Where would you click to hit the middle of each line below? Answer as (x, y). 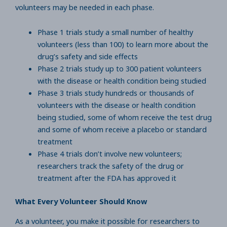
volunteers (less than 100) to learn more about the (123, 44)
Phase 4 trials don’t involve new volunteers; (109, 154)
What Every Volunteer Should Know (82, 201)
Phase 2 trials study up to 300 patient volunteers (119, 69)
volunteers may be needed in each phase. (87, 7)
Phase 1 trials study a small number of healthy (115, 32)
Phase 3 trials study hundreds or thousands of (116, 93)
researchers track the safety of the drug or (110, 166)
